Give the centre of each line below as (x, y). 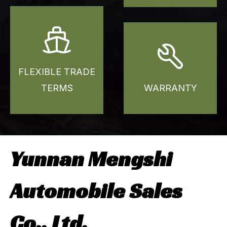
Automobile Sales (96, 191)
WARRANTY (170, 88)
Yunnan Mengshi (91, 159)
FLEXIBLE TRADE (57, 71)
